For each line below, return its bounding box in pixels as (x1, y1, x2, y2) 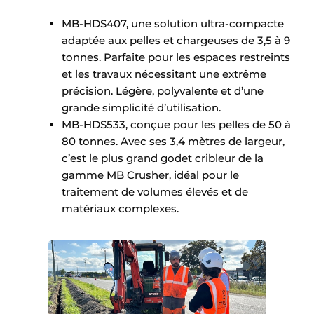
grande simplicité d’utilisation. (62, 101, 221, 115)
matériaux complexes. (62, 202, 179, 216)
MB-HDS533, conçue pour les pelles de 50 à (62, 118, 291, 132)
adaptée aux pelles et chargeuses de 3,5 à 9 (62, 34, 290, 48)
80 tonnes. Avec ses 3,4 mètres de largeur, (62, 135, 285, 149)
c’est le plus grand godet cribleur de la (62, 151, 264, 165)
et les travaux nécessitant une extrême (62, 67, 266, 81)
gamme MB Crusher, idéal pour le (62, 168, 239, 182)
